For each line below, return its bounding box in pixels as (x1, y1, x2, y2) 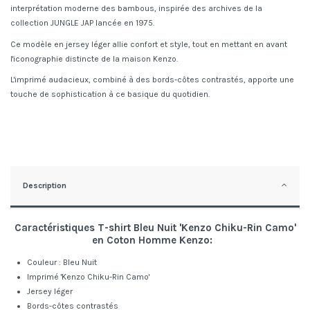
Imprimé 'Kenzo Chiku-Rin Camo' (27, 272, 149, 282)
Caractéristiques (14, 221, 98, 235)
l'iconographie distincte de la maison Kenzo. (10, 53, 178, 64)
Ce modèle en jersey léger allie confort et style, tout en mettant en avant (10, 39, 287, 49)
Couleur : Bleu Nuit (27, 257, 97, 268)
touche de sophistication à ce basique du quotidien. (10, 89, 210, 100)
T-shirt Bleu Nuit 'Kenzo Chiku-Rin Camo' (97, 221, 296, 235)
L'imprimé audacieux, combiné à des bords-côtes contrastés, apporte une (10, 75, 294, 85)
